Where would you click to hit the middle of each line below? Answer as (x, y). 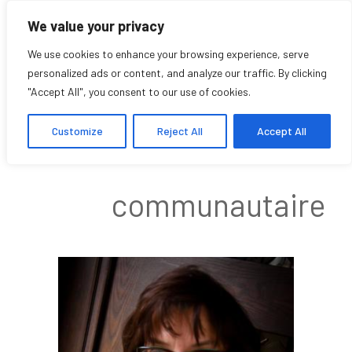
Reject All (180, 131)
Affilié (286, 152)
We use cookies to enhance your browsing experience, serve (168, 54)
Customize (77, 131)
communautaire (218, 204)
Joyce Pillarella (196, 118)
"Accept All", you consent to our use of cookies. (139, 92)
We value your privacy (96, 26)
